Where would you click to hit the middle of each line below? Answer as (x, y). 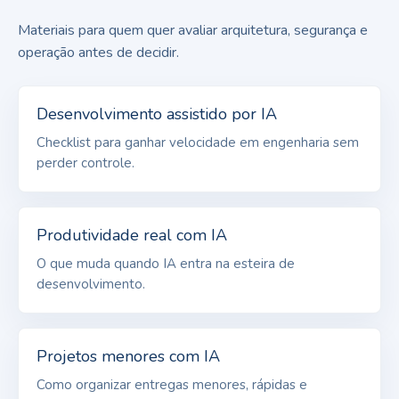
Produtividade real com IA (132, 235)
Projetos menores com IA (128, 356)
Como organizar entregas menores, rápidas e (172, 384)
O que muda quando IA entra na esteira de (166, 263)
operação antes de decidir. (98, 52)
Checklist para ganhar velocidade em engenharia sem (198, 142)
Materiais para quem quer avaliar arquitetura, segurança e (193, 30)
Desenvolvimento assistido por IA (157, 114)
